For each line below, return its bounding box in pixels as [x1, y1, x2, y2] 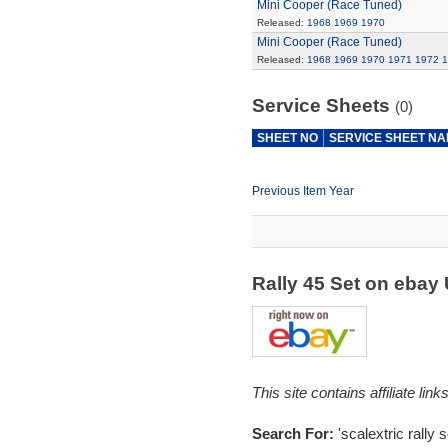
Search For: [251, 425, 338, 442]
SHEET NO [256, 131, 318, 145]
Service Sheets [251, 95, 395, 116]
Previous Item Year [251, 184, 354, 198]
